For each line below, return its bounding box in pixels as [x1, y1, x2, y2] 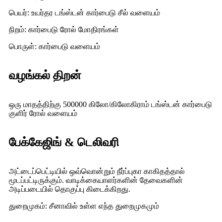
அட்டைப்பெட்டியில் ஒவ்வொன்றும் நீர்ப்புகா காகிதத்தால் [9, 167, 185, 176]
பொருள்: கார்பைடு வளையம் [9, 42, 100, 51]
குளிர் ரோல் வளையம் [9, 109, 77, 118]
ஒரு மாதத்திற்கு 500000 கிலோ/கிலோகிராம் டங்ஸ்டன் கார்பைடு [9, 100, 212, 109]
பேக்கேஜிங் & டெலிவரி [9, 136, 119, 149]
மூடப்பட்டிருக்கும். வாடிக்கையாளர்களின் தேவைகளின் [9, 176, 183, 185]
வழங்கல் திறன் [9, 69, 81, 82]
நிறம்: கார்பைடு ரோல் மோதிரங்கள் [9, 25, 119, 34]
